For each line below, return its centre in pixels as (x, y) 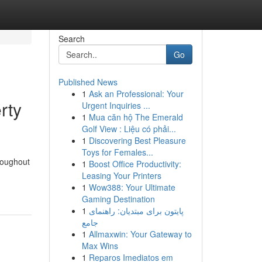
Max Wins (100, 246)
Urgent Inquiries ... (116, 105)
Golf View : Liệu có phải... (129, 129)
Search (71, 39)
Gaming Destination (118, 199)
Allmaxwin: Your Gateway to (140, 234)
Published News (88, 82)
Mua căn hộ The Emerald (136, 117)
